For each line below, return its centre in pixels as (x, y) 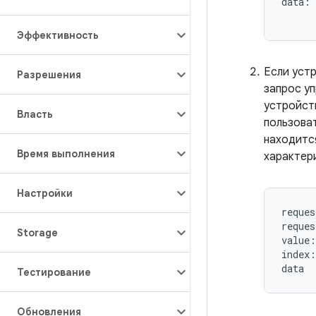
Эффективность (58, 35)
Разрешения (49, 75)
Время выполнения (66, 154)
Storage (37, 233)
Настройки (45, 193)
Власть (35, 114)
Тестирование (54, 272)
